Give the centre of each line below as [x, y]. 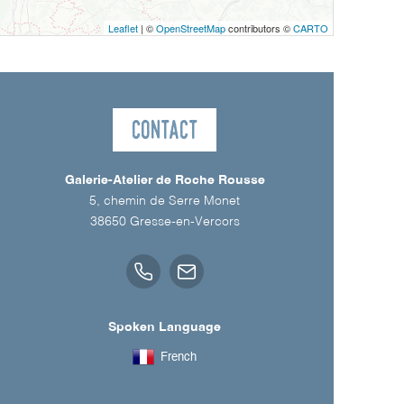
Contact [165, 130]
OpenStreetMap [191, 28]
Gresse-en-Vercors [184, 222]
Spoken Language [165, 328]
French [179, 357]
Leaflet [123, 28]
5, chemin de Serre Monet [165, 202]
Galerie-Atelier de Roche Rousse [165, 181]
